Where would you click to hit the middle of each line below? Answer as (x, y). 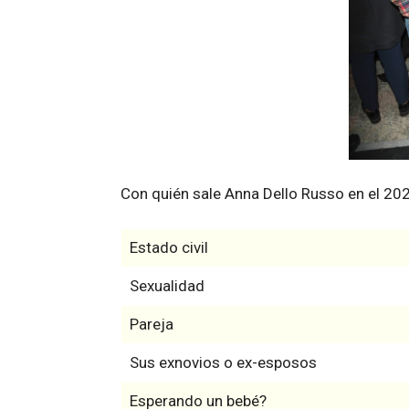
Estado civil (168, 247)
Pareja (151, 324)
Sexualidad (167, 285)
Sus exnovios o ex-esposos (223, 362)
